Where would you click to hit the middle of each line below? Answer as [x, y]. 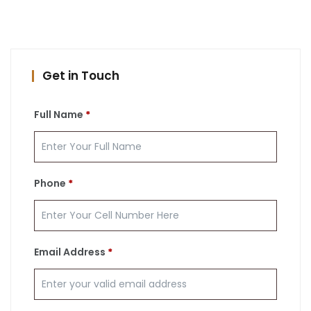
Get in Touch [81, 76]
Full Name [59, 115]
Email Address [70, 252]
